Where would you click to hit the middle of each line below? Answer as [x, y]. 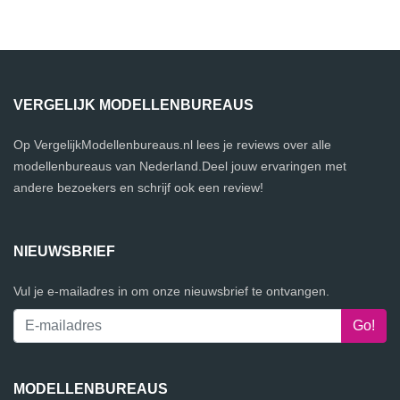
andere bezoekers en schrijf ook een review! [138, 188]
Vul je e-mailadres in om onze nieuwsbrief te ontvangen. [171, 292]
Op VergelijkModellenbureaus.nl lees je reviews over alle [172, 145]
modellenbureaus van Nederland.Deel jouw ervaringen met [180, 167]
